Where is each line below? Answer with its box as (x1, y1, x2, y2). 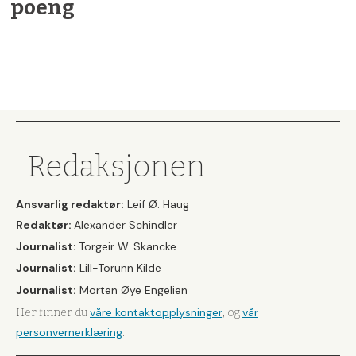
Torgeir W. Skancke (79, 239, 176, 254)
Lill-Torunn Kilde (76, 260, 161, 275)
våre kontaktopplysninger (90, 304, 222, 319)
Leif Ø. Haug (124, 196, 189, 211)
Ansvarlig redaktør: (16, 196, 124, 211)
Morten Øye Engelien (76, 282, 188, 297)
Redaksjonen (26, 149, 205, 185)
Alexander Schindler (74, 218, 177, 233)
